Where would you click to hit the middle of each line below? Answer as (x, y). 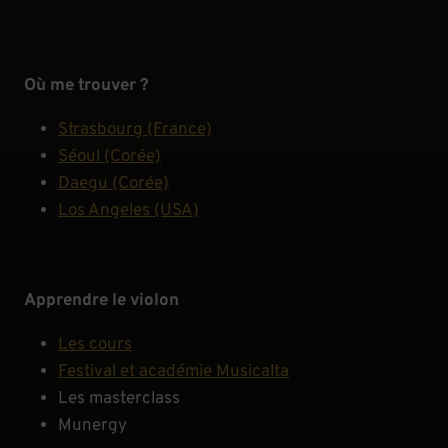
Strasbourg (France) (135, 130)
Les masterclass (119, 398)
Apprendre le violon (101, 300)
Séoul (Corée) (109, 157)
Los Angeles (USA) (128, 211)
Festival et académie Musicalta (173, 371)
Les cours (95, 344)
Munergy (92, 425)
